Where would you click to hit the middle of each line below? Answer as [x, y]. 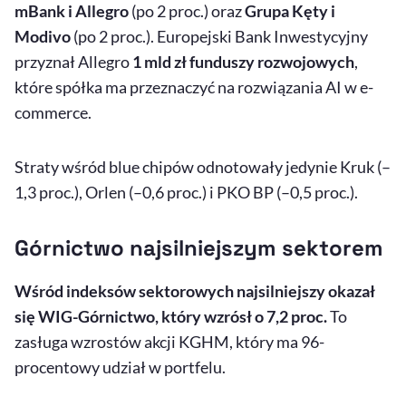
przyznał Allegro [73, 62]
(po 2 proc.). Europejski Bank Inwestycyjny [219, 37]
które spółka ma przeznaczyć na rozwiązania [170, 87]
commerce [51, 113]
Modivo [43, 37]
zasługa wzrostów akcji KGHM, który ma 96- [169, 342]
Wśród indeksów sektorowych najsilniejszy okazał [195, 291]
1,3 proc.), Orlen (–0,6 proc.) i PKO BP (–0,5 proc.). [186, 193]
